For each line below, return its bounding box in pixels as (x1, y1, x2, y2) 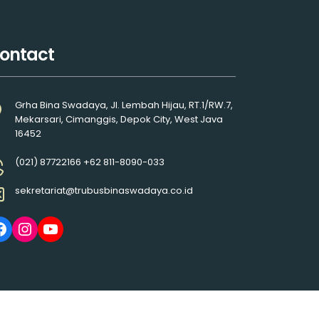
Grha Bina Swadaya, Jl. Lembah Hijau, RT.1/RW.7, (15, 98, 233, 112)
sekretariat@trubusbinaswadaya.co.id (15, 184, 193, 197)
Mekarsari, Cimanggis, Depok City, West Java (15, 113, 223, 126)
